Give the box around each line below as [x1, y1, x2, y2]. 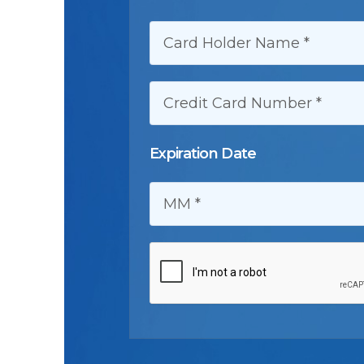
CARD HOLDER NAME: [162, 27, 266, 39]
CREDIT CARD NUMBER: [162, 87, 275, 99]
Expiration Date [149, 145, 257, 162]
